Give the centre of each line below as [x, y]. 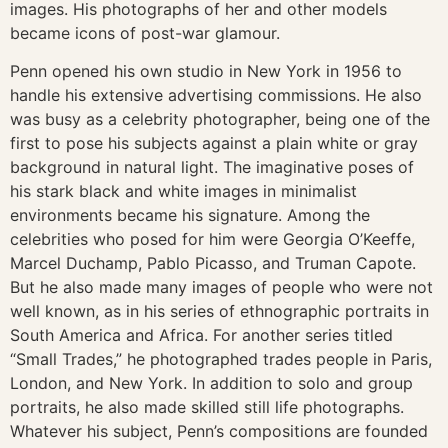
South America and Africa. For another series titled [201, 335]
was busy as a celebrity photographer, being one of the [220, 119]
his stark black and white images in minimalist [183, 191]
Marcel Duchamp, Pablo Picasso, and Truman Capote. [213, 263]
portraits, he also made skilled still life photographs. [207, 407]
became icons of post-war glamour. [145, 32]
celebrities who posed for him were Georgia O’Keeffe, [212, 239]
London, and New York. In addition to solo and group [211, 383]
